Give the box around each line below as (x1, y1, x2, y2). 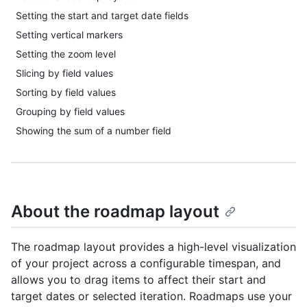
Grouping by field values (16, 106, 125, 117)
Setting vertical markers (16, 29, 123, 40)
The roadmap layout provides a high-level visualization (11, 240, 296, 254)
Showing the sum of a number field (16, 125, 171, 136)
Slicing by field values (16, 67, 113, 79)
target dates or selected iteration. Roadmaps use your (11, 289, 292, 304)
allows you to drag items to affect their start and (11, 273, 266, 287)
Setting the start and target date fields (16, 10, 188, 21)
